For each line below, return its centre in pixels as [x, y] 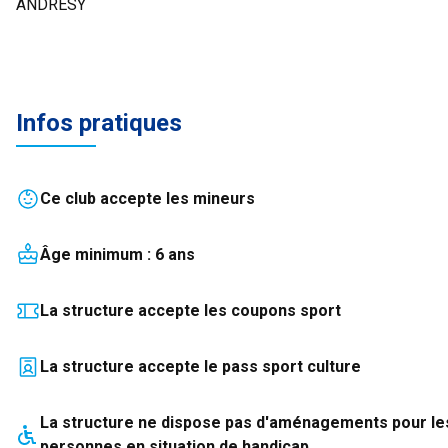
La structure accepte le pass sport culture [200, 366]
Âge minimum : [97, 254]
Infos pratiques [99, 123]
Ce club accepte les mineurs [147, 198]
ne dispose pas [197, 422]
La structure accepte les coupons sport [190, 310]
